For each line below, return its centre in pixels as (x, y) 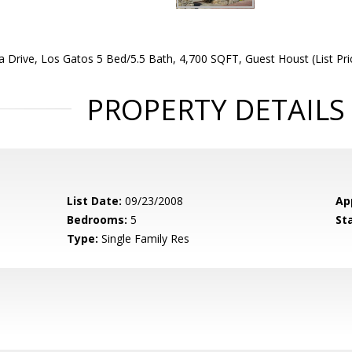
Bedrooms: (97, 220)
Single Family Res (144, 238)
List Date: (95, 201)
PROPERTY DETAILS (215, 110)
